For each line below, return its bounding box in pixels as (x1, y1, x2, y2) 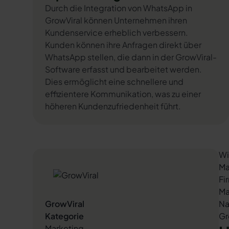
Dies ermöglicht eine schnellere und (45, 76, 184, 87)
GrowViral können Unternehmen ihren (45, 15, 187, 26)
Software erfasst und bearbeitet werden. (45, 64, 202, 75)
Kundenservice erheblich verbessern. (45, 27, 188, 38)
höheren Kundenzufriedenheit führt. (45, 101, 181, 111)
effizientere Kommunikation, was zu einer (45, 88, 201, 99)
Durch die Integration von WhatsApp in (45, 3, 192, 13)
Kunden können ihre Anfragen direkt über (45, 39, 201, 50)
